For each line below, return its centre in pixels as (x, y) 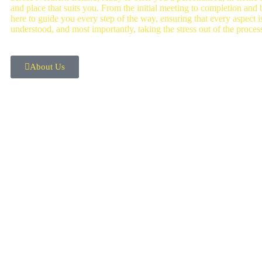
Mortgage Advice (71, 192)
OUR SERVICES (68, 103)
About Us (47, 67)
